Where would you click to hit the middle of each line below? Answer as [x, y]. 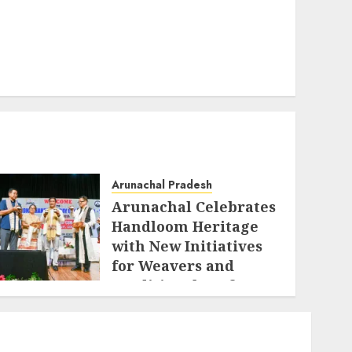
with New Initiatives [187, 246]
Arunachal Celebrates [194, 207]
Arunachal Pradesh [162, 185]
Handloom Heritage [185, 227]
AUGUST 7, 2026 [163, 308]
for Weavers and [173, 266]
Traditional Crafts [180, 286]
